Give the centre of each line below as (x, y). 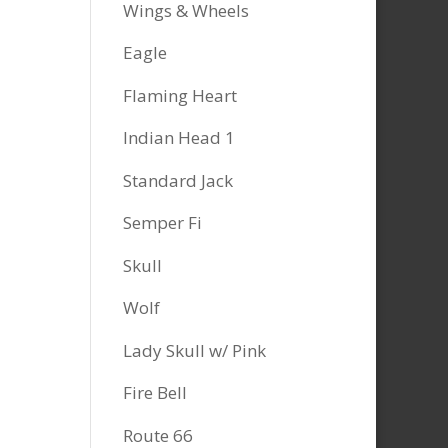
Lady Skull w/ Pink (194, 350)
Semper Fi (162, 223)
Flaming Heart (179, 95)
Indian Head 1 (178, 138)
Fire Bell (154, 393)
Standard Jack (177, 180)
